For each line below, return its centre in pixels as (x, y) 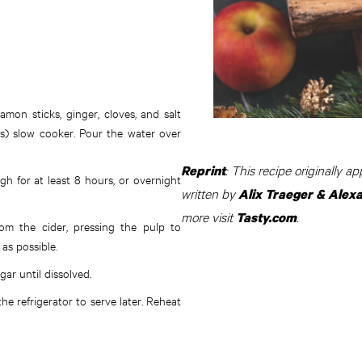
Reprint (203, 170)
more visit (208, 216)
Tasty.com (266, 217)
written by (210, 192)
